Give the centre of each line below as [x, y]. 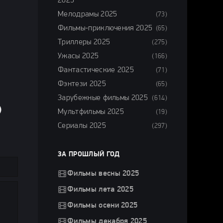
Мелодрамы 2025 [88, 14]
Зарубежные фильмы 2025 [103, 98]
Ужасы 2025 [78, 56]
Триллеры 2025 [84, 42]
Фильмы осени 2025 [103, 206]
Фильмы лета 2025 [101, 190]
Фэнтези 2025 [82, 84]
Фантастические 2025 [96, 70]
